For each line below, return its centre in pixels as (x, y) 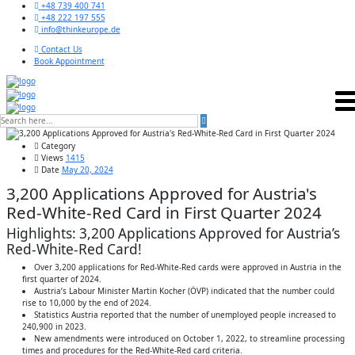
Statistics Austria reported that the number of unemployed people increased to (185, 315)
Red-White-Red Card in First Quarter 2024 (164, 213)
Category (58, 146)
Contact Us (61, 49)
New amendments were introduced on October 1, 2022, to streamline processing (189, 339)
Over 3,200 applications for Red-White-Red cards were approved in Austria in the (187, 267)
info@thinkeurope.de (80, 29)
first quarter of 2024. (61, 279)
